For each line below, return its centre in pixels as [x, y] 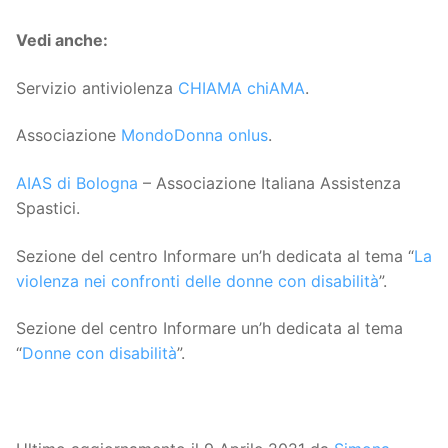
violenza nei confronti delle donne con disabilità [197, 280]
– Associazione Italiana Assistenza [269, 183]
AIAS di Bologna [77, 183]
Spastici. [48, 208]
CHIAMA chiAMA [241, 87]
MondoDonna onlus [194, 135]
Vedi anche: [62, 40]
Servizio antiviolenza [97, 87]
